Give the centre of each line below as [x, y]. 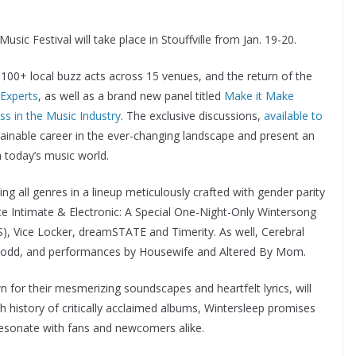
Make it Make [259, 96]
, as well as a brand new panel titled [131, 96]
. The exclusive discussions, [192, 116]
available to [293, 116]
